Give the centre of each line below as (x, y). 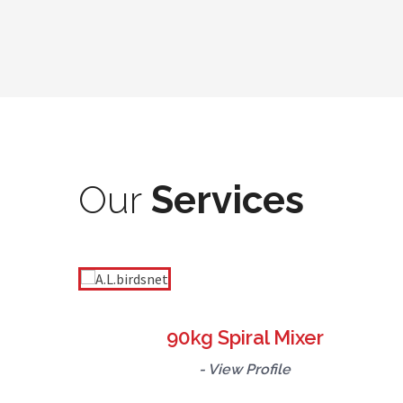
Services (223, 201)
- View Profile (245, 370)
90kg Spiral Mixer (245, 338)
